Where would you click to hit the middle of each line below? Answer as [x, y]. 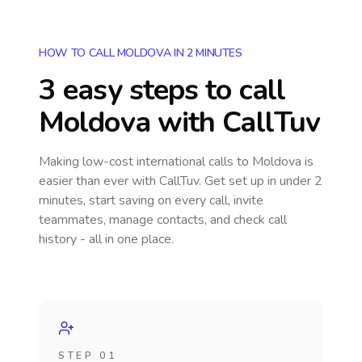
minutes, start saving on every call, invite [151, 200]
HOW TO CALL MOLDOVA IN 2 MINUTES [141, 53]
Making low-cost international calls [138, 162]
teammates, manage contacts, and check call [163, 220]
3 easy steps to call [162, 90]
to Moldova [269, 162]
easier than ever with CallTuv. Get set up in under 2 [181, 181]
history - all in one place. [106, 239]
